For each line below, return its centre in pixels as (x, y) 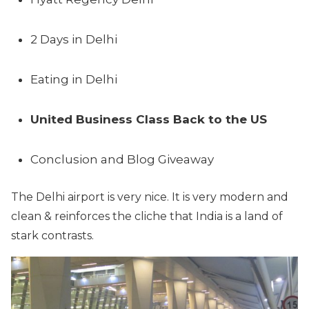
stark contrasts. (52, 235)
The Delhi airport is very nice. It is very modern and (150, 197)
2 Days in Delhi (74, 39)
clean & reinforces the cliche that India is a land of (147, 216)
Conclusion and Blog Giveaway (122, 159)
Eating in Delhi (74, 79)
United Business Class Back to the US (149, 119)
